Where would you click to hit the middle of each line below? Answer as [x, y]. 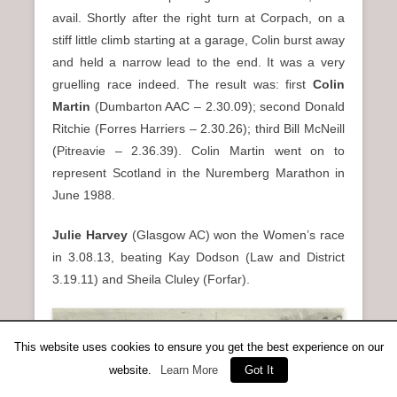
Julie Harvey [90, 235]
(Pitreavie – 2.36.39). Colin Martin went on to [198, 151]
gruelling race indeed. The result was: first [183, 85]
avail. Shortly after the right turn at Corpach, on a [198, 18]
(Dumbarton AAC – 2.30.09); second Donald [218, 107]
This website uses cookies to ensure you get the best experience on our [198, 347]
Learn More [189, 370]
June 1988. [84, 195]
